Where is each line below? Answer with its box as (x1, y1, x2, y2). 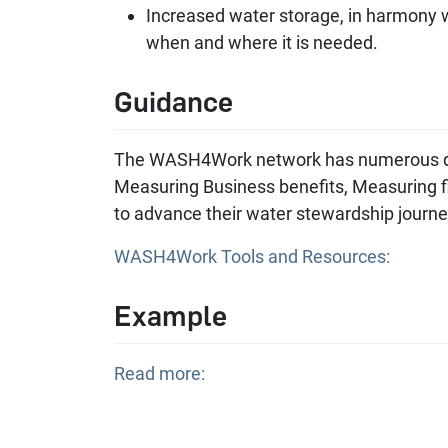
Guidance (114, 85, 233, 119)
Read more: (114, 363, 209, 384)
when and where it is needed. (146, 32, 378, 53)
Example (114, 299, 227, 333)
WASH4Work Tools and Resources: (114, 246, 394, 267)
